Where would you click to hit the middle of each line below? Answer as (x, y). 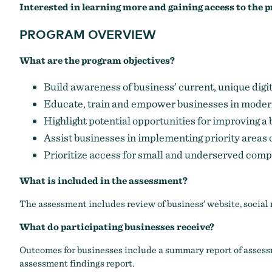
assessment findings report (76, 263)
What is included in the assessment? (104, 181)
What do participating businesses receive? (118, 227)
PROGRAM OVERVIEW (88, 34)
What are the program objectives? (97, 60)
